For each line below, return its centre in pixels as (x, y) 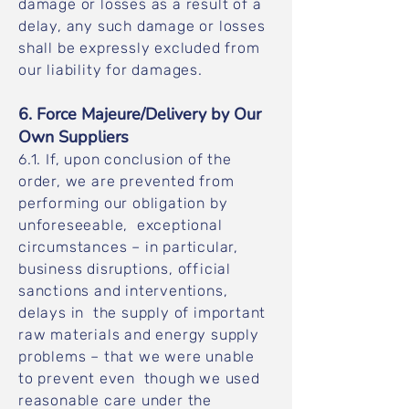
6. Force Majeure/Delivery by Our (140, 114)
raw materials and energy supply (139, 335)
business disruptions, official (125, 269)
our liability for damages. (113, 70)
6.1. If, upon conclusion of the (125, 159)
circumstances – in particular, (129, 247)
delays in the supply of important (142, 313)
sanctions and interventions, (123, 291)
